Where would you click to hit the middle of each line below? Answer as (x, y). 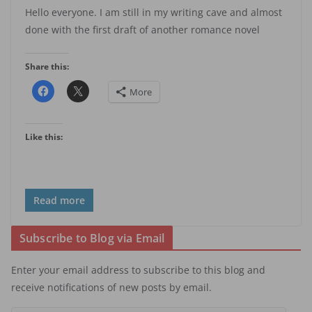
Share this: (47, 67)
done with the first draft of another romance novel (142, 30)
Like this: (44, 137)
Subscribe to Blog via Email (92, 239)
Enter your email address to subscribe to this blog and (138, 270)
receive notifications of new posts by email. (111, 288)
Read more (59, 201)
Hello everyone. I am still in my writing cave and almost (154, 13)
